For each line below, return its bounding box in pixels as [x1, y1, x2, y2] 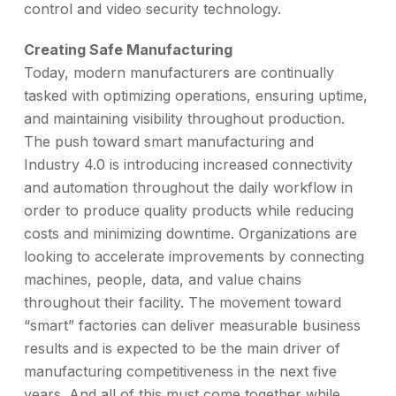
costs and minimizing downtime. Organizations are [24, 224, 357, 242]
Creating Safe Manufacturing [24, 40, 232, 58]
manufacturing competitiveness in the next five [24, 362, 337, 380]
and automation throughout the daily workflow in [24, 178, 353, 196]
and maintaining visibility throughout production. [24, 109, 345, 127]
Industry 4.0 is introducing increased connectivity [24, 155, 353, 173]
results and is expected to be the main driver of [24, 339, 340, 357]
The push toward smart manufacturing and [24, 132, 314, 150]
